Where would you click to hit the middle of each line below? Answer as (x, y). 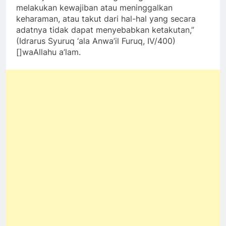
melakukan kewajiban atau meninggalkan (94, 7)
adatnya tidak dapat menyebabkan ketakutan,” (105, 30)
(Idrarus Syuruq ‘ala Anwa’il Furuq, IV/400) (96, 41)
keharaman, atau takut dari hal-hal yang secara (106, 18)
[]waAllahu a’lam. (48, 52)
